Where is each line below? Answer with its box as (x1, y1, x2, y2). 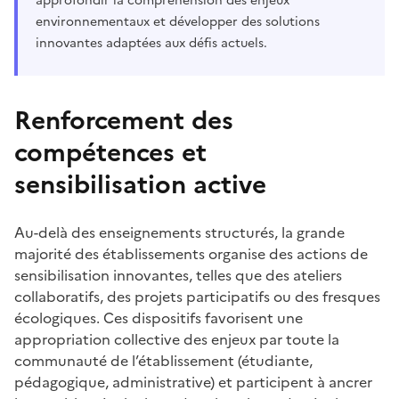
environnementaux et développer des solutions (36, 12, 320, 31)
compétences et (14, 133, 207, 171)
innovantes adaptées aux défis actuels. (36, 33, 271, 53)
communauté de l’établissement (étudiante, (14, 349, 313, 371)
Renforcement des (14, 101, 233, 139)
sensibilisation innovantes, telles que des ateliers (14, 264, 342, 286)
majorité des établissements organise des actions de (14, 242, 368, 265)
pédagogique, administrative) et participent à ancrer (14, 370, 372, 393)
